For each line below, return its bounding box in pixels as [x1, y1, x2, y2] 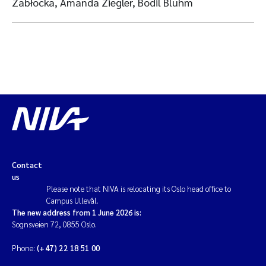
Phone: [12, 243, 37, 253]
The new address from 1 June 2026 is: [12, 207, 141, 217]
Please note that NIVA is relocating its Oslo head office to [46, 183, 232, 194]
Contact [12, 160, 42, 170]
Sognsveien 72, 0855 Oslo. [12, 219, 97, 229]
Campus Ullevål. [46, 195, 99, 205]
